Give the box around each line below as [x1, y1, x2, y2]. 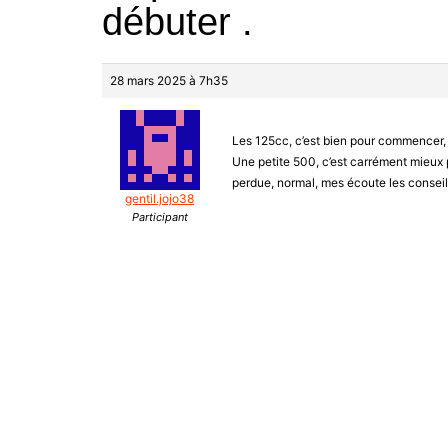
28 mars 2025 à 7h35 [110, 73, 228, 89]
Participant [131, 210, 188, 225]
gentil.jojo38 [125, 191, 194, 207]
